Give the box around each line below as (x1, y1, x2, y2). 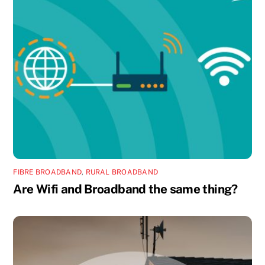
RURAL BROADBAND (85, 167, 159, 176)
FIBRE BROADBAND (13, 167, 82, 176)
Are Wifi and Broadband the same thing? (13, 181, 238, 196)
